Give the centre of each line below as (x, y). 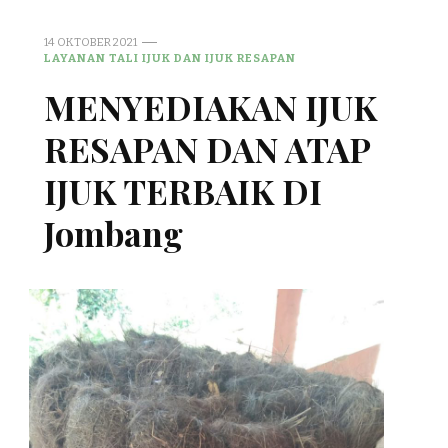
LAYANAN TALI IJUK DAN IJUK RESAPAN (170, 57)
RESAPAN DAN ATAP (207, 148)
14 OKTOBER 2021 (90, 41)
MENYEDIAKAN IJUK (210, 106)
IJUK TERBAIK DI (183, 190)
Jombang (113, 232)
